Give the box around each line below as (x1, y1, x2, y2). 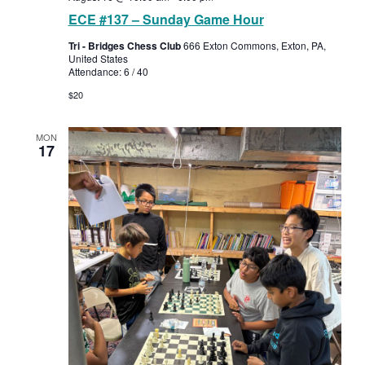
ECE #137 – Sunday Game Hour (68, 10, 264, 29)
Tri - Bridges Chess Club (68, 38, 183, 54)
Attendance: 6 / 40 (68, 64, 148, 79)
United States (68, 51, 128, 66)
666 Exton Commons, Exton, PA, (182, 38, 326, 53)
